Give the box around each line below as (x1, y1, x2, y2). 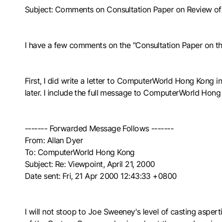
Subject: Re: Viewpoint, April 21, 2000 (25, 159, 155, 169)
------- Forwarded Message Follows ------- (25, 123, 174, 133)
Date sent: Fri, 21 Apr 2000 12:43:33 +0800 (25, 170, 177, 181)
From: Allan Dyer (25, 135, 83, 145)
